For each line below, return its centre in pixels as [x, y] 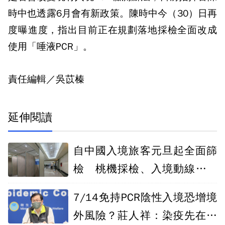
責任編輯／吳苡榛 [46, 79]
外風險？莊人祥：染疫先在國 [145, 215]
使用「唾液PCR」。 [50, 47]
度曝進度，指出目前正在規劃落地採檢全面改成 [113, 30]
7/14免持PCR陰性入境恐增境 [145, 197]
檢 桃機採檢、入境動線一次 [145, 169]
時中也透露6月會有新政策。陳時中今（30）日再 [113, 14]
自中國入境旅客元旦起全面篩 [145, 151]
